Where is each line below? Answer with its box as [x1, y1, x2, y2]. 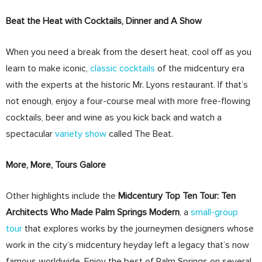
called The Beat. [106, 128, 173, 140]
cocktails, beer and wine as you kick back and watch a [6, 112, 222, 124]
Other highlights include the [6, 190, 118, 202]
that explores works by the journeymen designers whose [22, 223, 254, 235]
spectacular [6, 128, 55, 140]
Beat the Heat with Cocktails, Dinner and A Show [6, 15, 202, 27]
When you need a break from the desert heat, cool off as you [6, 46, 251, 58]
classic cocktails [90, 63, 155, 75]
